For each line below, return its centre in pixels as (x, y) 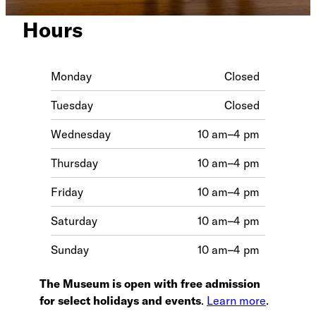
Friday (67, 192)
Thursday (74, 163)
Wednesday (81, 134)
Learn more (236, 300)
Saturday (74, 220)
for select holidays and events (120, 300)
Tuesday (72, 105)
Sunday (70, 249)
